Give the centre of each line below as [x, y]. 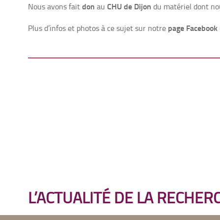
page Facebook [193, 28]
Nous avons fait [55, 6]
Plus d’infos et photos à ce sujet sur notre [98, 28]
